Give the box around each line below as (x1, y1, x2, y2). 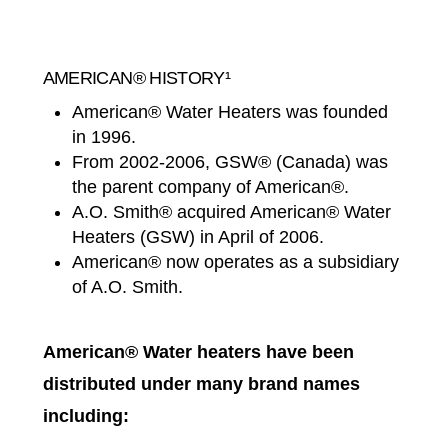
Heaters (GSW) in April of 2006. (72, 227, 325, 248)
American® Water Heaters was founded (72, 102, 389, 123)
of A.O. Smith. (72, 277, 184, 298)
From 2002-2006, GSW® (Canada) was (72, 152, 389, 173)
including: (42, 406, 129, 427)
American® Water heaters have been (42, 342, 354, 363)
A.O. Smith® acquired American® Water (72, 202, 392, 223)
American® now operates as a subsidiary (72, 252, 400, 273)
